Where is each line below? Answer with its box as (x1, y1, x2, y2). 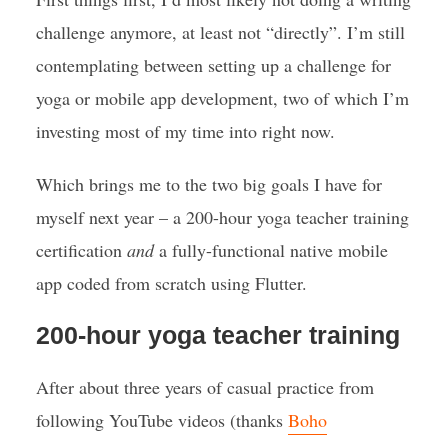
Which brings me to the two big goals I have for (35, 172, 382, 196)
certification (35, 238, 127, 262)
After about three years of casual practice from (35, 375, 374, 399)
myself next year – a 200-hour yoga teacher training (35, 205, 409, 229)
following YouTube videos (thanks (35, 408, 288, 432)
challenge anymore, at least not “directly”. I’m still (35, 20, 405, 44)
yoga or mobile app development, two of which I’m (35, 86, 409, 110)
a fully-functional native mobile (153, 238, 388, 262)
